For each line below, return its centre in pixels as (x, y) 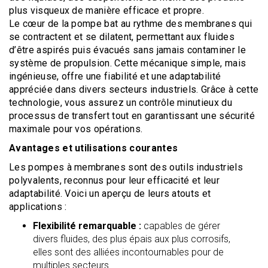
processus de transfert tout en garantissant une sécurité (132, 116)
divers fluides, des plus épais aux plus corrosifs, (132, 239)
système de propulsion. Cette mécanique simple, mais (128, 63)
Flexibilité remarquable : (87, 226)
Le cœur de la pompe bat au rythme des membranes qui (131, 24)
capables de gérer (181, 226)
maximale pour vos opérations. (76, 129)
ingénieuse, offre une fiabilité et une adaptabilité (115, 76)
